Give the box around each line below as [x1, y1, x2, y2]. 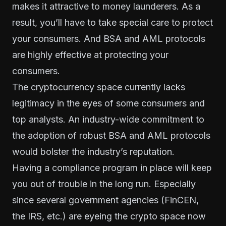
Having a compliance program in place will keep [12, 162, 212, 173]
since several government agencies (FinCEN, [12, 194, 199, 205]
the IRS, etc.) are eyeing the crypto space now [12, 210, 206, 221]
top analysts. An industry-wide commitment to [12, 114, 204, 125]
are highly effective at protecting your [12, 49, 168, 60]
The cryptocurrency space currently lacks [12, 81, 185, 92]
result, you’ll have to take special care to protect [12, 17, 213, 28]
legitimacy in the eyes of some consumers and [12, 97, 205, 108]
